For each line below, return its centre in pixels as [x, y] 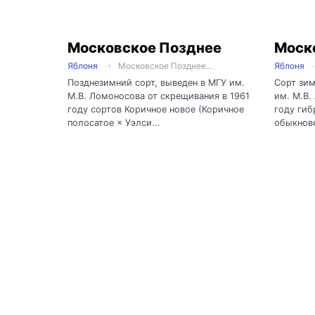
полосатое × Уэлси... [114, 122]
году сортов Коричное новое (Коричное [156, 109]
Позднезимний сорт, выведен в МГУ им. [156, 82]
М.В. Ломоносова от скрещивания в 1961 [159, 96]
